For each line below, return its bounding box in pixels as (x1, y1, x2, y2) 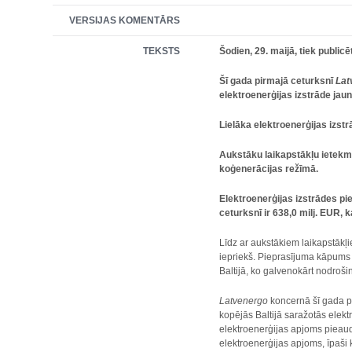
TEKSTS (143, 46, 181, 57)
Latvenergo (219, 295, 269, 306)
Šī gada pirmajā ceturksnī (219, 75, 336, 86)
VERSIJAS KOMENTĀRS (69, 15, 181, 26)
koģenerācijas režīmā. (219, 163, 319, 174)
